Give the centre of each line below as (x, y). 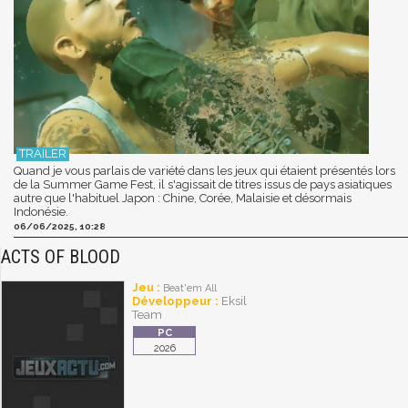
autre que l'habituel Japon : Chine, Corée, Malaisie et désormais (183, 199)
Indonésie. (41, 212)
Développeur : (177, 301)
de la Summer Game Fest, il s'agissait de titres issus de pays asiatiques (203, 185)
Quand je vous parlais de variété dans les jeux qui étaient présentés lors (204, 171)
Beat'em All (190, 289)
